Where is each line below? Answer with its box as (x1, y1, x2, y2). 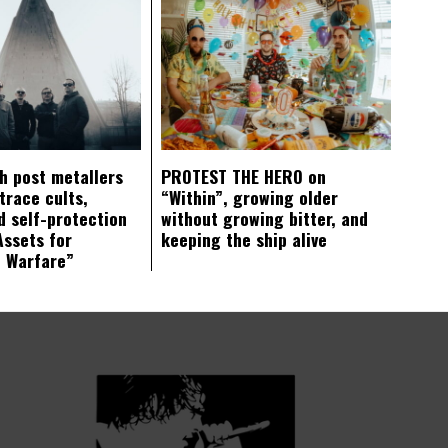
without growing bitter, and (161, 205, 368, 232)
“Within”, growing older (161, 184, 338, 211)
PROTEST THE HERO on (161, 163, 326, 190)
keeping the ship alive (161, 226, 327, 253)
